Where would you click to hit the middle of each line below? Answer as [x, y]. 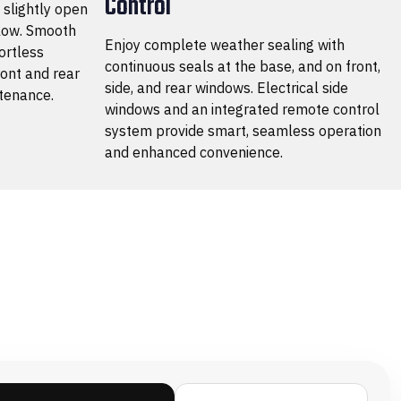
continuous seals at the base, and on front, [243, 66]
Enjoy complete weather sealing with [225, 44]
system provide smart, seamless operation [243, 130]
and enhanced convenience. [194, 152]
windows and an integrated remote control [242, 109]
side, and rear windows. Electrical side [226, 87]
